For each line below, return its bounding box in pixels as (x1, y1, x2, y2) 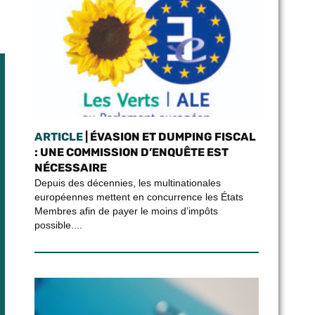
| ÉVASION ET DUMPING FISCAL (82, 130, 256, 143)
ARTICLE (34, 130, 83, 143)
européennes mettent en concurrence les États (34, 191, 243, 202)
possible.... (34, 219, 82, 231)
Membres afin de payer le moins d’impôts (34, 205, 218, 217)
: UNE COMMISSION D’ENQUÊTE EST (34, 146, 229, 159)
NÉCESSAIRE (34, 161, 107, 174)
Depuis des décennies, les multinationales (34, 177, 221, 188)
